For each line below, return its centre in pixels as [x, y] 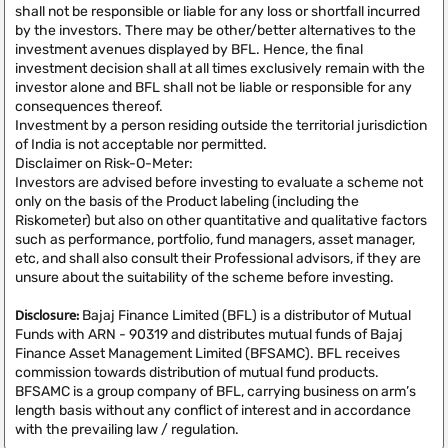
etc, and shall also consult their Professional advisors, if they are [218, 258]
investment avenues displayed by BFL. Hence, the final [189, 49]
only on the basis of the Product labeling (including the [187, 201]
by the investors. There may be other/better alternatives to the [215, 30]
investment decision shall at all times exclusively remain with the [220, 68]
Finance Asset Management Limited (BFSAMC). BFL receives [207, 353]
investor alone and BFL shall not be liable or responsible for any [213, 87]
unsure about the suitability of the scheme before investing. [204, 277]
